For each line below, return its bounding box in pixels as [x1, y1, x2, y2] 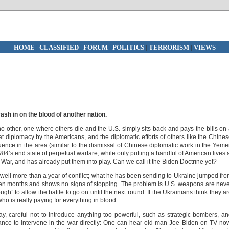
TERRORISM [148, 43, 189, 51]
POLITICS [112, 43, 146, 51]
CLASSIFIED [39, 43, 79, 51]
